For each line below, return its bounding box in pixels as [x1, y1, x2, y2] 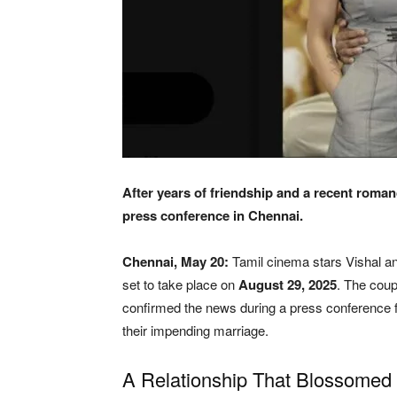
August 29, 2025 [238, 274, 337, 294]
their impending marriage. [122, 320, 269, 339]
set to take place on [122, 274, 238, 293]
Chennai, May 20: [122, 251, 232, 271]
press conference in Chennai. [122, 205, 303, 225]
